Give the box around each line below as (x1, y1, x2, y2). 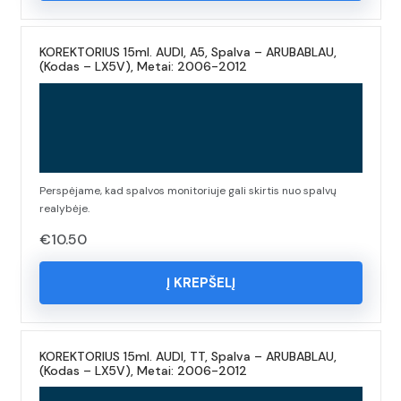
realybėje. (38, 201, 90, 216)
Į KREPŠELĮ (166, 274, 235, 292)
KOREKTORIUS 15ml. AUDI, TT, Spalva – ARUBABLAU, (38, 347, 337, 364)
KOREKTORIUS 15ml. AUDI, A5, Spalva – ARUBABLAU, (38, 44, 337, 60)
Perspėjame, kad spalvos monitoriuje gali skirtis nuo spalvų (38, 183, 337, 198)
